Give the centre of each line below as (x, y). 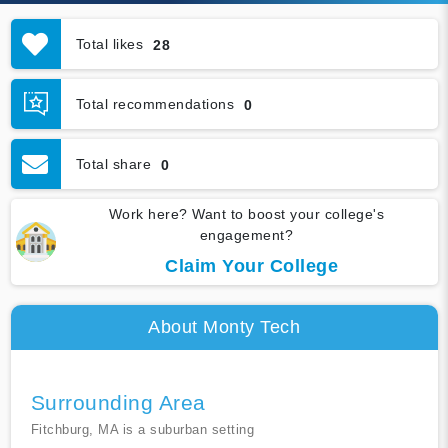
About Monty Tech (224, 327)
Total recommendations (154, 103)
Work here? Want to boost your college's (246, 214)
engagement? (246, 235)
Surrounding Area (118, 403)
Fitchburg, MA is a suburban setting (142, 430)
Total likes (109, 43)
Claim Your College (251, 266)
